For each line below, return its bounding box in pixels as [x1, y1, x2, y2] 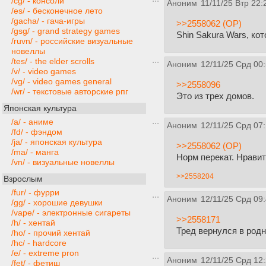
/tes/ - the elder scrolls [11, 57, 94, 66]
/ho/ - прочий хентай [11, 229, 90, 237]
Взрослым [4, 175, 43, 183]
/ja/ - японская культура [11, 138, 102, 147]
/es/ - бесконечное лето [11, 7, 103, 15]
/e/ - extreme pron [11, 249, 79, 258]
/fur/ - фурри [11, 188, 59, 197]
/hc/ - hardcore [11, 239, 66, 248]
